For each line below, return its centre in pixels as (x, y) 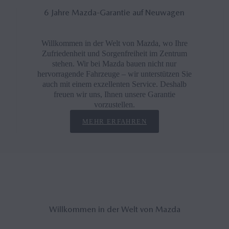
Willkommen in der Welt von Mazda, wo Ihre (114, 43)
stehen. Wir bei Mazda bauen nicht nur (114, 64)
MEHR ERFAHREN (114, 121)
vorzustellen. (114, 105)
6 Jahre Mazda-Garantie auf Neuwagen (114, 13)
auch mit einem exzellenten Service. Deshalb (114, 84)
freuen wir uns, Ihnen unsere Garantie (114, 94)
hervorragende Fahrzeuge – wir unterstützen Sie (114, 74)
